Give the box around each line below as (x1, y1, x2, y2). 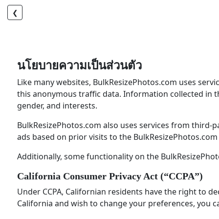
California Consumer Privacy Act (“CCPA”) (17, 171, 203, 181)
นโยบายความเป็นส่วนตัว (17, 59, 142, 72)
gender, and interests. (17, 100, 97, 111)
